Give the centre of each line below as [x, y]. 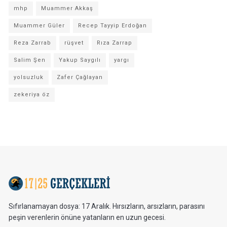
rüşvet [74, 43]
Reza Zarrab [32, 43]
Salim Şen [30, 60]
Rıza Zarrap [115, 43]
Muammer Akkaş [67, 8]
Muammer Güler [39, 26]
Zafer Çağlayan [80, 77]
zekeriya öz [32, 94]
